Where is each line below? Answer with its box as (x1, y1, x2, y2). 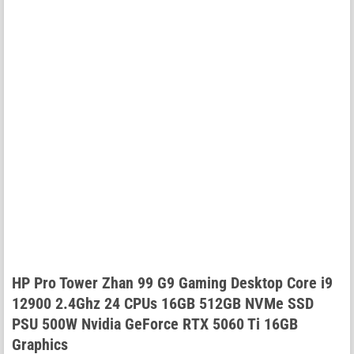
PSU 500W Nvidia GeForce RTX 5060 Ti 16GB (12, 314, 298, 334)
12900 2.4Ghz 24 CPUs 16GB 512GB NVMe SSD (12, 294, 314, 314)
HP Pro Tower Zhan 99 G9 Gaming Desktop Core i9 (12, 273, 333, 293)
